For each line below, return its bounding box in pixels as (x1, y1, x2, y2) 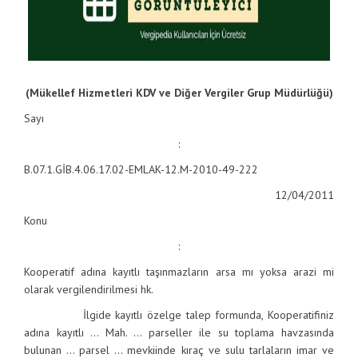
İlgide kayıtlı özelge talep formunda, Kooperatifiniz (24, 308, 334, 322)
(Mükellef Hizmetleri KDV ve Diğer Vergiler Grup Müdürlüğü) (25, 86, 333, 100)
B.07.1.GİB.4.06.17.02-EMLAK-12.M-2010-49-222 (24, 162, 258, 177)
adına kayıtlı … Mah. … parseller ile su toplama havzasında (24, 325, 334, 340)
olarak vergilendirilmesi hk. (24, 282, 153, 296)
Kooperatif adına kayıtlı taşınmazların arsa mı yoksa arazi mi (24, 265, 334, 279)
